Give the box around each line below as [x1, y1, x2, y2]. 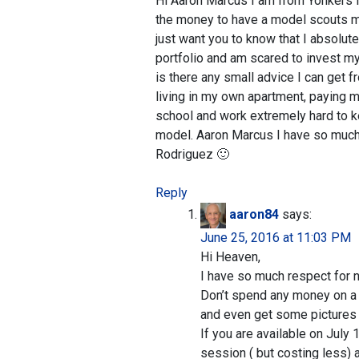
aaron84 [229, 207, 279, 223]
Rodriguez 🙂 [155, 147, 229, 162]
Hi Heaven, [200, 249, 260, 264]
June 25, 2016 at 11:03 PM [200, 230, 351, 245]
